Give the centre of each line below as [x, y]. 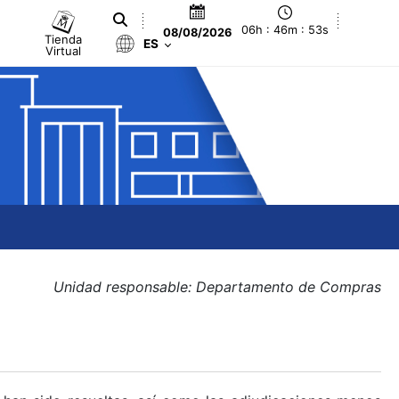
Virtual [64, 50]
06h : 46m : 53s [285, 30]
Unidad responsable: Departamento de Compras [217, 287]
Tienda [64, 39]
